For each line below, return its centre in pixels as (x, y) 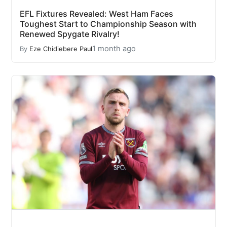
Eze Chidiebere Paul (61, 49)
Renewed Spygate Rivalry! (70, 34)
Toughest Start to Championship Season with (108, 24)
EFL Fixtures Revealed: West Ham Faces (97, 14)
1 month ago (114, 49)
